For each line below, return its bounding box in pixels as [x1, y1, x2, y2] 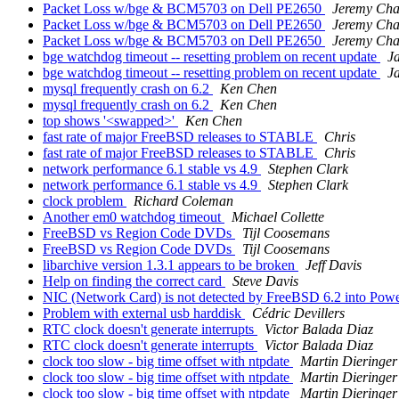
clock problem [43, 193, 126, 209]
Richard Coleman [134, 193, 233, 209]
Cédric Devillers [252, 305, 345, 322]
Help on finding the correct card [43, 273, 225, 289]
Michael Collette [232, 209, 324, 225]
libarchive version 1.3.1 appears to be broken [43, 257, 298, 273]
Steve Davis [232, 273, 298, 289]
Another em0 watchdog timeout [43, 209, 224, 225]
